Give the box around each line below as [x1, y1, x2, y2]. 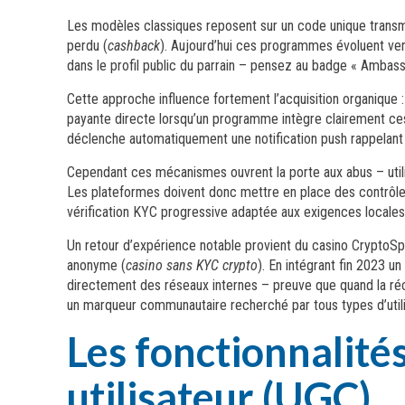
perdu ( [67, 37, 108, 54]
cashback [108, 37, 161, 54]
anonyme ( [67, 257, 127, 274]
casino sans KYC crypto [126, 257, 259, 274]
